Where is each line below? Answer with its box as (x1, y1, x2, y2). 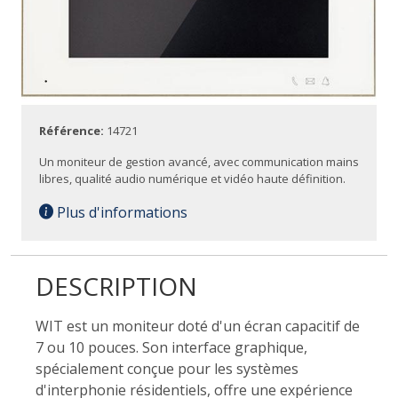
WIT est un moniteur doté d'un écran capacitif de (36, 315, 360, 336)
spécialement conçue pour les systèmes (36, 358, 298, 378)
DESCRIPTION (36, 268, 197, 303)
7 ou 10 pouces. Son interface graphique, (36, 337, 307, 357)
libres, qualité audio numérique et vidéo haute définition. (39, 170, 346, 187)
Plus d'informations (53, 202, 187, 222)
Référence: (39, 122, 107, 139)
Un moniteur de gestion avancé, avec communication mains (39, 153, 359, 170)
